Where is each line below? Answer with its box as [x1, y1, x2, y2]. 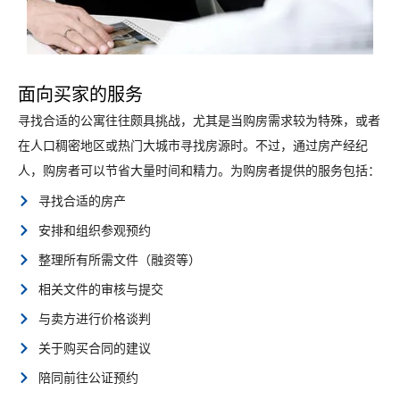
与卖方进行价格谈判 [37, 309, 151, 327]
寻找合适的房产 [37, 191, 126, 209]
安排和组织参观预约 [37, 221, 151, 238]
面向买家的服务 [18, 82, 143, 107]
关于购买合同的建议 [37, 338, 151, 356]
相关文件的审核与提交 [37, 279, 163, 297]
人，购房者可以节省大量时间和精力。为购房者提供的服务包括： [18, 162, 380, 179]
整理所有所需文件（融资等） [37, 250, 201, 268]
